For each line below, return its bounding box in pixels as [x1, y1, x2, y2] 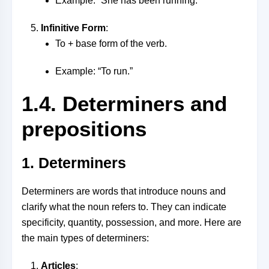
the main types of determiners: [22, 233, 149, 243]
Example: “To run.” [55, 66, 133, 76]
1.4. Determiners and [22, 92, 227, 115]
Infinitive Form [41, 23, 106, 33]
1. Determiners [22, 154, 126, 171]
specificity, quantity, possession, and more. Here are [22, 217, 241, 228]
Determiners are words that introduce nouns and [22, 186, 226, 196]
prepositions [22, 117, 147, 141]
